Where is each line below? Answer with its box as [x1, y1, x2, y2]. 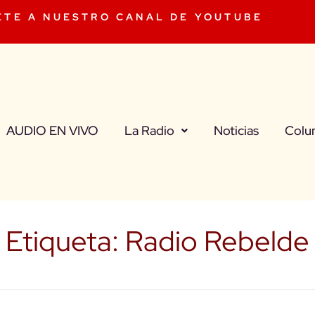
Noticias [213, 122, 259, 139]
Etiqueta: [6, 222, 125, 260]
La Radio [124, 122, 174, 139]
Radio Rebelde [125, 222, 309, 260]
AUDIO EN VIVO [6, 122, 98, 139]
